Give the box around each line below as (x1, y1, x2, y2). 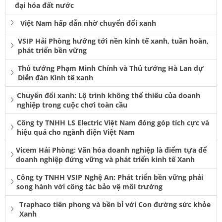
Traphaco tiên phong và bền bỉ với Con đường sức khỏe (19, 199, 211, 209)
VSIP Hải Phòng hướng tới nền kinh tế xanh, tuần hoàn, (17, 36, 209, 46)
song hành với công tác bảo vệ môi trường (16, 181, 163, 191)
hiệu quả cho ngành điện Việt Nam (16, 127, 135, 137)
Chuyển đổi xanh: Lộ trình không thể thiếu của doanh (17, 90, 201, 100)
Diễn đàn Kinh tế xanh (17, 72, 93, 82)
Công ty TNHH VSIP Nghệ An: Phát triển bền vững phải (16, 172, 203, 182)
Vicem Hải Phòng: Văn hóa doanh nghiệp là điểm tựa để (15, 145, 207, 155)
